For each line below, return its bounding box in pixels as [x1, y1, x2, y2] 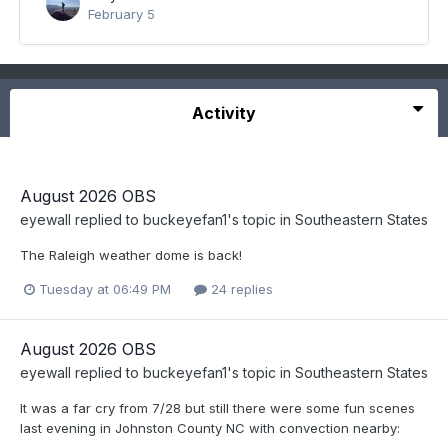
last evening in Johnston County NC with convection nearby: [20, 420, 400, 437]
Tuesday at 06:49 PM [39, 281, 171, 298]
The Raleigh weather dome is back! [20, 247, 242, 263]
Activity [192, 103, 256, 123]
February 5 [88, 6, 155, 22]
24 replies [207, 281, 273, 298]
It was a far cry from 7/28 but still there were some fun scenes [20, 400, 415, 417]
